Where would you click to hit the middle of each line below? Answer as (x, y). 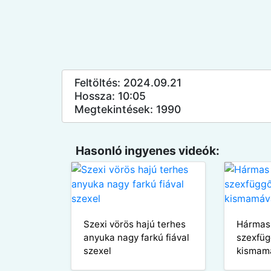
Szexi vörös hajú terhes (135, 224)
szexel (97, 250)
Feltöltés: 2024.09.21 (128, 82)
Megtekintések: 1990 (128, 109)
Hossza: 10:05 (110, 96)
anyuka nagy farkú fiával (136, 237)
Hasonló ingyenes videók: (147, 150)
